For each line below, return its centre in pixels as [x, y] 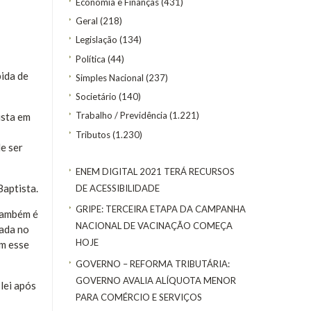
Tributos [93, 134]
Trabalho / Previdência [121, 116]
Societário [96, 96]
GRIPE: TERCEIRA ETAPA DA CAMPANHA [161, 209]
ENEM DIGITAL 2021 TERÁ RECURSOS [155, 171]
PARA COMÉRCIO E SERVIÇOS [139, 297]
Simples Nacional [110, 77]
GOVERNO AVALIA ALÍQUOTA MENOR [156, 280]
